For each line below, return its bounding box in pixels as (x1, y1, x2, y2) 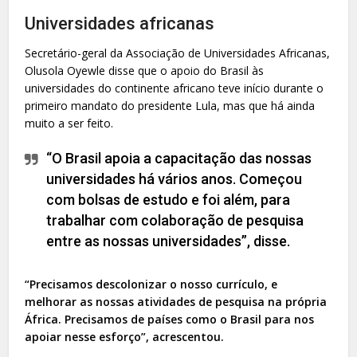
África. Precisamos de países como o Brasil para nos (25, 311, 315, 327)
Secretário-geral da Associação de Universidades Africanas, (25, 45, 331, 61)
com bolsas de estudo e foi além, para (46, 190, 291, 208)
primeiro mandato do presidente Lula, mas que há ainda (25, 97, 316, 113)
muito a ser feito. (25, 115, 114, 131)
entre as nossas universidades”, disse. (46, 232, 291, 249)
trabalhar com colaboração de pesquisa (46, 211, 304, 229)
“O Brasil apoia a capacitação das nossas (46, 149, 312, 167)
